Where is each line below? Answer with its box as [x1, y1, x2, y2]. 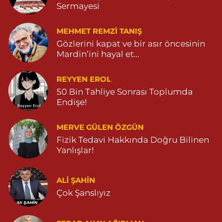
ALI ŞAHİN [56, 176, 95, 185]
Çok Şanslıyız [56, 188, 111, 198]
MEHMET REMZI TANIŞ [56, 26, 142, 36]
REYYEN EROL [56, 74, 111, 84]
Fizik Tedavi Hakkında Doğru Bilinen [56, 134, 209, 145]
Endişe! [56, 97, 87, 107]
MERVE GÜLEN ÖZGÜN [56, 122, 144, 132]
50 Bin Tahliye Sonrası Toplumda [56, 86, 193, 97]
